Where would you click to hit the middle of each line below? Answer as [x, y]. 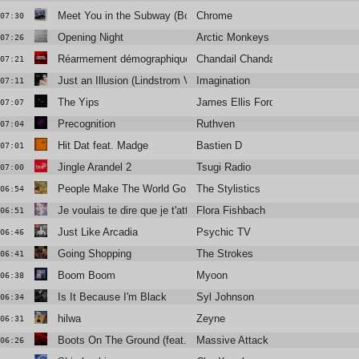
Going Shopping [94, 254]
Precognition [86, 124]
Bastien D [220, 146]
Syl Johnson [226, 297]
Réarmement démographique [124, 59]
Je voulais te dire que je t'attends [134, 211]
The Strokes [225, 254]
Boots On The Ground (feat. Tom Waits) [150, 341]
